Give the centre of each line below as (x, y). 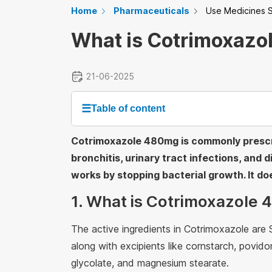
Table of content (128, 108)
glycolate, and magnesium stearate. (150, 263)
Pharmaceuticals (151, 11)
